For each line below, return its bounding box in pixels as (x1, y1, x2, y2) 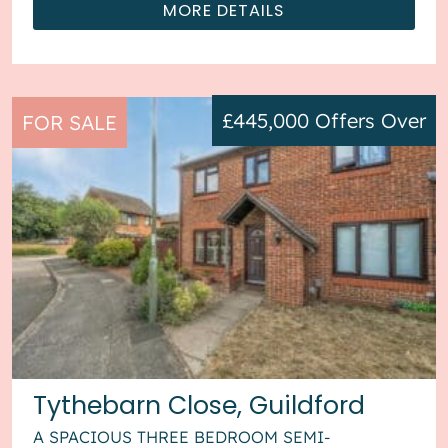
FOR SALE (22, 109, 117, 135)
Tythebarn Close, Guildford (33, 387, 366, 423)
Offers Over (315, 108, 426, 134)
